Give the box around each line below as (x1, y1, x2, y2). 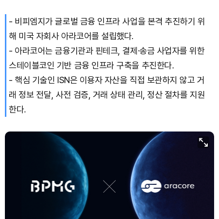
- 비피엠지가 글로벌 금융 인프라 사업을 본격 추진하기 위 (9, 16, 205, 26)
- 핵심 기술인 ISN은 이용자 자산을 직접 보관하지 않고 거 (9, 74, 205, 85)
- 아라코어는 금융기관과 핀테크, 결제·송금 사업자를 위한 (9, 45, 205, 56)
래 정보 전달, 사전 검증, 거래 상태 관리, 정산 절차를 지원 (9, 89, 205, 100)
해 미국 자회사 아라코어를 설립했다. (9, 30, 134, 41)
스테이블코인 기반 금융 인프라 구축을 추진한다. (9, 60, 174, 70)
